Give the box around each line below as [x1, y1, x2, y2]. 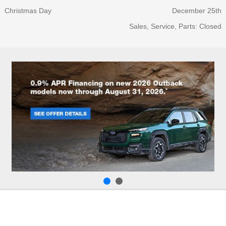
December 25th [172, 6, 221, 15]
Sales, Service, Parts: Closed [129, 22, 221, 30]
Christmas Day [5, 6, 51, 15]
